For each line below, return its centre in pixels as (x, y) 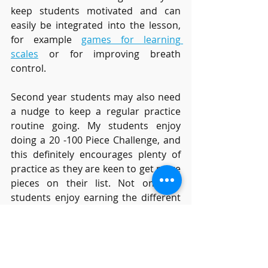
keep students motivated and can (96, 11)
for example (46, 40)
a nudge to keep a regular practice (96, 112)
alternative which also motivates (96, 241)
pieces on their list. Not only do (96, 183)
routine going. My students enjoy (96, 126)
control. (30, 68)
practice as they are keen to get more (96, 169)
